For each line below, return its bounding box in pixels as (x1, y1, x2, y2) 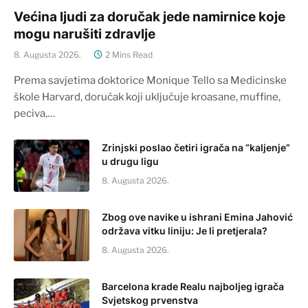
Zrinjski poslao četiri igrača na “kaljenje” (102, 141, 290, 153)
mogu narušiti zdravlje (14, 25, 155, 42)
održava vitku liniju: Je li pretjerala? (102, 224, 267, 236)
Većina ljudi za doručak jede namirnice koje (14, 8, 285, 25)
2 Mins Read (105, 49, 153, 60)
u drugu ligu (102, 155, 159, 167)
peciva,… (14, 107, 55, 120)
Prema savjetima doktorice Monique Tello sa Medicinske (14, 74, 287, 87)
